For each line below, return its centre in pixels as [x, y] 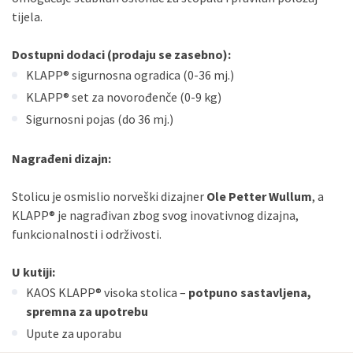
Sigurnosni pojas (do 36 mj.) [100, 119]
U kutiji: [33, 272]
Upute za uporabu [74, 333]
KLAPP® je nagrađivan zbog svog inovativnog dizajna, [155, 215]
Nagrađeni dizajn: [61, 158]
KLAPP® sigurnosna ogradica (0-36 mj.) [130, 75]
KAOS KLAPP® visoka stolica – [107, 292]
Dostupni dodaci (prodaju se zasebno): [121, 54]
